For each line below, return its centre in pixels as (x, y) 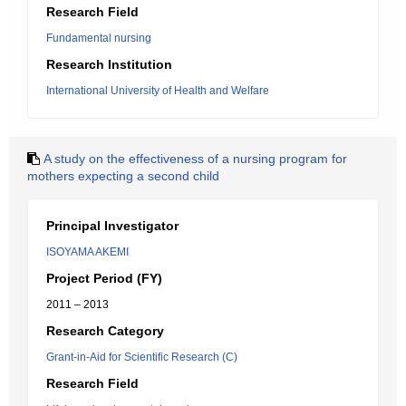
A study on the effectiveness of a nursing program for (195, 159)
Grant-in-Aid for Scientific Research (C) (142, 357)
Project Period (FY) (104, 278)
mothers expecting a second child (123, 176)
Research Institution (109, 64)
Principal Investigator (112, 226)
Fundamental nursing (99, 38)
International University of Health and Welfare (158, 91)
